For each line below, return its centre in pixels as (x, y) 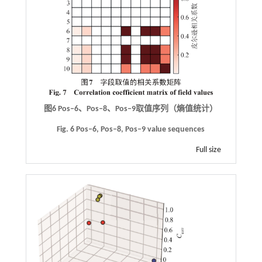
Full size (209, 150)
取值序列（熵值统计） (177, 109)
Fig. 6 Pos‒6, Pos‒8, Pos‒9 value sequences (131, 130)
